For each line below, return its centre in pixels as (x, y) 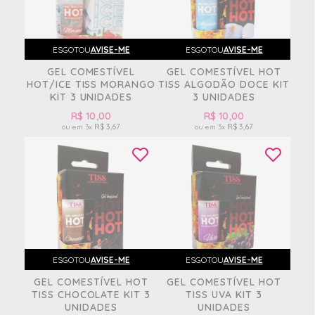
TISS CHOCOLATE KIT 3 (91, 295)
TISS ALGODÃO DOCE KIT (224, 84)
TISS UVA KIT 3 (224, 295)
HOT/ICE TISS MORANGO (91, 84)
